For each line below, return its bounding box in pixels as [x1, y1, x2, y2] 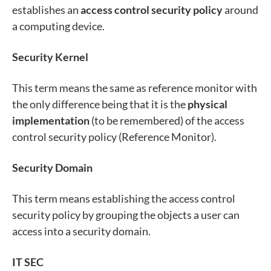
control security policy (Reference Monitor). [12, 129, 217, 143]
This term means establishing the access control [12, 191, 235, 205]
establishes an [12, 2, 80, 16]
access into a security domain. [12, 224, 152, 238]
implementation [12, 113, 90, 127]
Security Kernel [12, 50, 88, 64]
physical [188, 97, 227, 111]
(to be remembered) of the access [90, 113, 244, 127]
